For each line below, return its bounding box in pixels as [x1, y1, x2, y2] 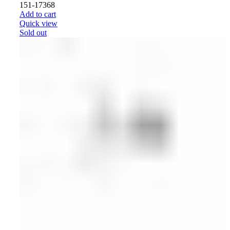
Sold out [20, 28, 47, 37]
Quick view [20, 18, 57, 28]
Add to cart [20, 9, 56, 18]
